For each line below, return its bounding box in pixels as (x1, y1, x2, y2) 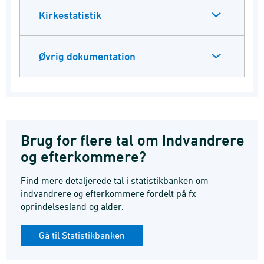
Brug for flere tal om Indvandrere (21, 131, 245, 150)
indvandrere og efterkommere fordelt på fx (21, 188, 196, 199)
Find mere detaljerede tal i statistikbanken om (21, 175, 209, 186)
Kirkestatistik (39, 9, 101, 22)
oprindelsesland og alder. (21, 201, 124, 212)
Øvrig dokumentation (39, 50, 136, 63)
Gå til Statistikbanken (39, 230, 125, 241)
